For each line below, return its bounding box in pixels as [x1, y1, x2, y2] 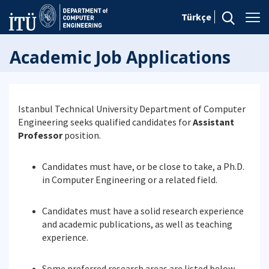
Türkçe [181, 11, 211, 23]
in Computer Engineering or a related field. [42, 174, 217, 186]
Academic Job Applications [10, 46, 231, 68]
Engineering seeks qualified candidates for [18, 116, 193, 128]
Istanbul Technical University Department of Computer [18, 103, 246, 115]
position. [62, 129, 101, 141]
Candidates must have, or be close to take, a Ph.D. [42, 160, 244, 172]
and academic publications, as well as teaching [42, 218, 232, 230]
